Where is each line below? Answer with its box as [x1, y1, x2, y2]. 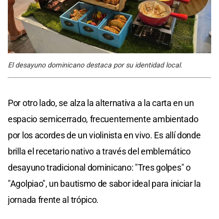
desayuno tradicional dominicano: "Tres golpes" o [8, 162, 191, 173]
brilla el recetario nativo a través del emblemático [8, 146, 191, 157]
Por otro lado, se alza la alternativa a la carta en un [8, 98, 194, 109]
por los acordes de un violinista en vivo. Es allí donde [8, 130, 201, 141]
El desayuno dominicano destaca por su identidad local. [8, 61, 182, 70]
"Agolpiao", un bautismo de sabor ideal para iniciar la [8, 178, 201, 189]
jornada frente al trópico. [8, 195, 99, 205]
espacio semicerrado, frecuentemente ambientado [8, 114, 198, 125]
